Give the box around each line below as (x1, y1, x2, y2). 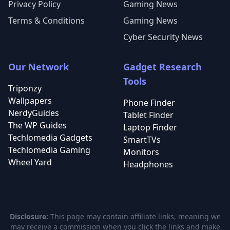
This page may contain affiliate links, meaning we (48, 212, 221, 221)
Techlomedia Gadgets (8, 132, 92, 143)
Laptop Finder (123, 122, 177, 133)
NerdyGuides (8, 107, 59, 119)
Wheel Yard (8, 157, 52, 168)
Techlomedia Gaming (8, 144, 90, 156)
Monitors (123, 146, 159, 158)
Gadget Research (123, 61, 202, 73)
